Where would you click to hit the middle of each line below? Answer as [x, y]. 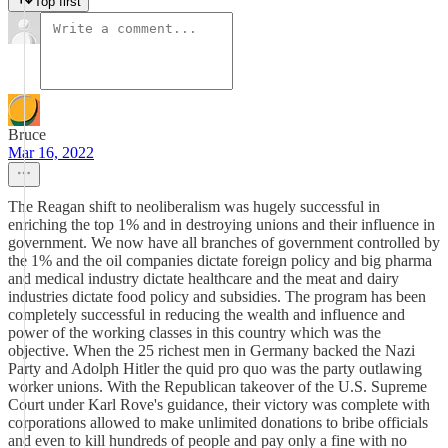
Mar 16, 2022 [51, 152]
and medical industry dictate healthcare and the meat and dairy [203, 278]
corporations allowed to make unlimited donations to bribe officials [218, 422]
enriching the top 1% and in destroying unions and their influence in [221, 224]
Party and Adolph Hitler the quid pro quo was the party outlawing [215, 368]
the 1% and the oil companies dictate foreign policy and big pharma [220, 260]
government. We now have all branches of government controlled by [224, 242]
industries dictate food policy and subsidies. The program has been [217, 296]
